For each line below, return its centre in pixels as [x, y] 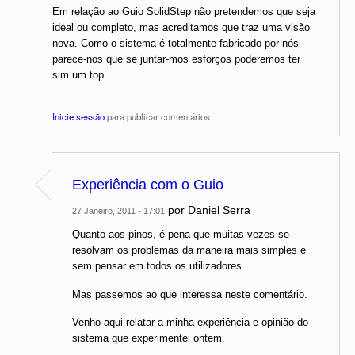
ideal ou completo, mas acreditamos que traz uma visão [181, 27]
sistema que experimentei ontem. [149, 338]
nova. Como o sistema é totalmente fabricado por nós [176, 43]
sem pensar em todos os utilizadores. [158, 266]
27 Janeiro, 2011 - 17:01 [118, 211]
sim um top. [80, 74]
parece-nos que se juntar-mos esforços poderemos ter [176, 59]
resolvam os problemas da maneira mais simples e [189, 250]
